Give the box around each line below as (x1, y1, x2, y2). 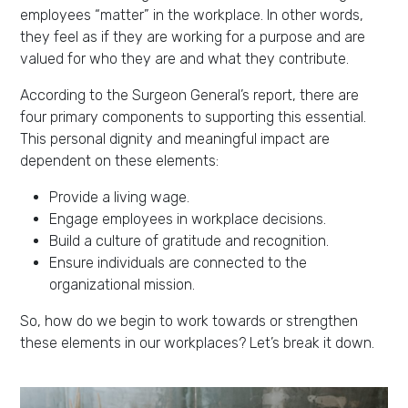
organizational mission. (49, 276, 195, 293)
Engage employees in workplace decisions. (49, 210, 326, 228)
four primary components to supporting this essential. (20, 108, 366, 126)
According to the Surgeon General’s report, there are (20, 87, 359, 104)
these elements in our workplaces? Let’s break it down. (20, 334, 374, 352)
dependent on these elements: (20, 152, 219, 169)
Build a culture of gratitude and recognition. (49, 232, 329, 250)
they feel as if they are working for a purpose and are (20, 28, 365, 46)
